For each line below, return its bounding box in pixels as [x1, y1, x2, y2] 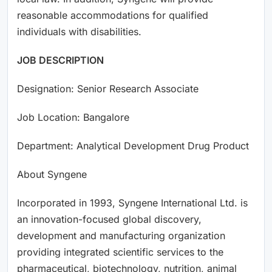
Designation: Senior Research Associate [17, 82, 199, 95]
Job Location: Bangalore [17, 110, 129, 123]
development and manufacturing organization [17, 229, 225, 242]
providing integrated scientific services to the [17, 245, 223, 258]
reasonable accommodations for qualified [17, 8, 208, 21]
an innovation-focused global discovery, [17, 212, 202, 225]
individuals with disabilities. [17, 25, 141, 38]
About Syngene [17, 168, 87, 180]
